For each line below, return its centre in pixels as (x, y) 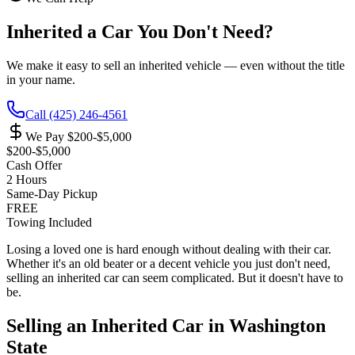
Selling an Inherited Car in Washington (166, 325)
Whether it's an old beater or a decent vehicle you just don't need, (168, 263)
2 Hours (27, 179)
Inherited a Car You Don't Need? (140, 31)
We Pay (46, 136)
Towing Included (49, 222)
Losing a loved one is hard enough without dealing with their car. (169, 249)
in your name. (41, 79)
